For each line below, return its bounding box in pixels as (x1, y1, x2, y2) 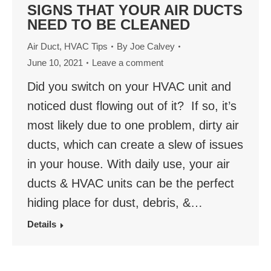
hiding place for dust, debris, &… (27, 196, 203, 210)
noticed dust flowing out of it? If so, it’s (27, 99, 237, 113)
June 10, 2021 (27, 57, 83, 68)
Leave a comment (92, 57, 163, 68)
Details (27, 219, 56, 230)
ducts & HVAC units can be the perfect (27, 177, 234, 191)
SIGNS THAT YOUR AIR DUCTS (27, 2, 243, 19)
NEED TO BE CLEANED (27, 16, 190, 33)
